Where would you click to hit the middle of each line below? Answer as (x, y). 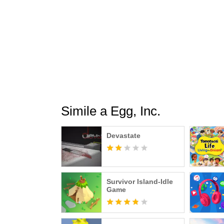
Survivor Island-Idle (140, 181)
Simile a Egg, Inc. (111, 111)
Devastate (123, 135)
